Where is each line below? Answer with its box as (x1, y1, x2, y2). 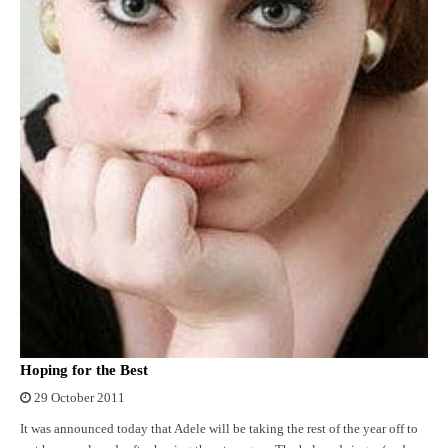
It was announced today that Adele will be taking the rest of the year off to (20, 422, 418, 437)
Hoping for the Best (20, 362, 148, 379)
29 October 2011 (34, 391, 125, 406)
